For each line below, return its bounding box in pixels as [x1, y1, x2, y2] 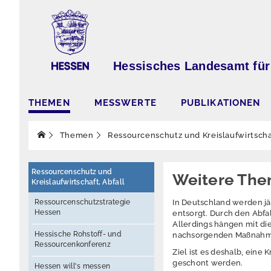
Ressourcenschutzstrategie [34, 198, 131, 206]
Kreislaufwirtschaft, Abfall [31, 178, 125, 186]
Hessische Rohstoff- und [34, 230, 122, 238]
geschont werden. [172, 258, 243, 267]
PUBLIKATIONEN [180, 97, 261, 108]
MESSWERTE [94, 97, 157, 108]
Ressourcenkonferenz [34, 240, 111, 249]
